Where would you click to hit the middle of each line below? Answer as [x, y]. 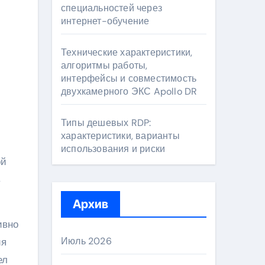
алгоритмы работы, [104, 65]
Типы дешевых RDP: [106, 123]
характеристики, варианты [120, 136]
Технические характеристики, [127, 52]
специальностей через [112, 8]
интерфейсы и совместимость [129, 78]
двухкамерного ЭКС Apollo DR [129, 91]
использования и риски [113, 149]
